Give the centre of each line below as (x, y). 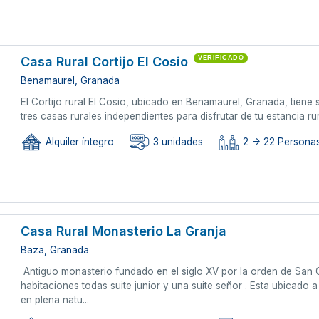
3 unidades (177, 142)
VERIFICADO (221, 57)
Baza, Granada (55, 250)
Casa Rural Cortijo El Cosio (105, 61)
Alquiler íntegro (79, 142)
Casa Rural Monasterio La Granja (124, 231)
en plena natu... (55, 299)
